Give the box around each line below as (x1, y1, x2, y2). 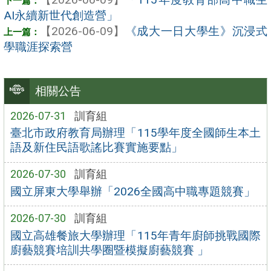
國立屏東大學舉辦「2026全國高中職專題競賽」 (10, 184, 255, 198)
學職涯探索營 (4, 39, 73, 54)
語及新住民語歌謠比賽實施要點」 (10, 140, 183, 155)
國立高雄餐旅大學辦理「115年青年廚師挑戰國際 (10, 228, 261, 243)
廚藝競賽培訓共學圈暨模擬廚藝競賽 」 (10, 243, 209, 257)
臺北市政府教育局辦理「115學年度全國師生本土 (10, 126, 261, 140)
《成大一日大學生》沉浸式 (125, 24, 267, 38)
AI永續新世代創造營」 (4, 8, 118, 22)
